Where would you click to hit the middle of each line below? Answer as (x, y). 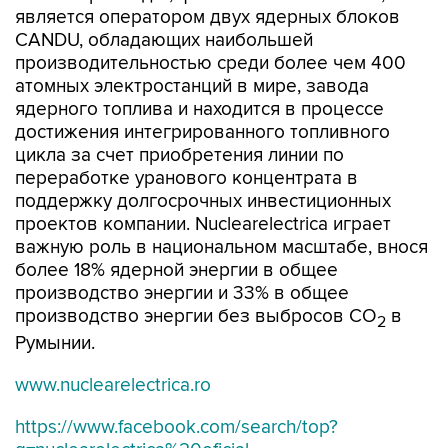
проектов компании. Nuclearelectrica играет (203, 224)
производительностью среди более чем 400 (210, 63)
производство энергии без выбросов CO (196, 316)
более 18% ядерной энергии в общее (176, 270)
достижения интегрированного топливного (202, 132)
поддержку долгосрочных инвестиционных (203, 201)
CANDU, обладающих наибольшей (164, 40)
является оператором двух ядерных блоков (207, 17)
